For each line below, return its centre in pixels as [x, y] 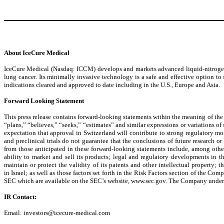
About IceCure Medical [37, 53]
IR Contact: [20, 197]
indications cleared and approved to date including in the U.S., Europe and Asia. [112, 85]
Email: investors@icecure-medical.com [57, 213]
